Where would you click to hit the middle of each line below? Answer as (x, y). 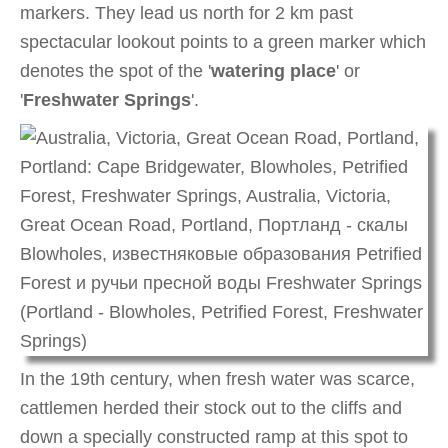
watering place (273, 71)
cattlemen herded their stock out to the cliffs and (211, 407)
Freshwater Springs (107, 100)
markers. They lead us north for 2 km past (186, 13)
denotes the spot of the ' (115, 71)
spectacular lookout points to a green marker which (223, 42)
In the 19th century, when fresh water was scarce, (217, 378)
